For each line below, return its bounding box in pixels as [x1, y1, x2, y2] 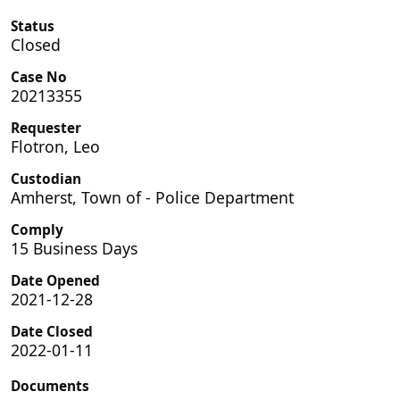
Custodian [11, 169, 81, 188]
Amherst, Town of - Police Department [11, 186, 294, 208]
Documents [11, 376, 89, 396]
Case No [11, 67, 67, 87]
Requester [11, 118, 81, 137]
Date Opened [11, 271, 100, 290]
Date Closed [11, 321, 93, 341]
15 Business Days [11, 237, 137, 259]
